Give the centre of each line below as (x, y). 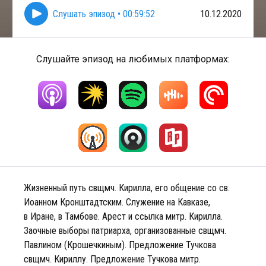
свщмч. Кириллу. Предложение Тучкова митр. (112, 259)
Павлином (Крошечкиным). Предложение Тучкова (120, 245)
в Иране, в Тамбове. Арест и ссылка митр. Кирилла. (123, 216)
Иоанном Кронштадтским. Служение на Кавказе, (117, 202)
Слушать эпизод (84, 14)
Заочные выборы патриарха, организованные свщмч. (125, 231)
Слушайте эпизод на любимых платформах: (133, 59)
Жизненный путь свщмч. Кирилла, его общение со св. (127, 188)
